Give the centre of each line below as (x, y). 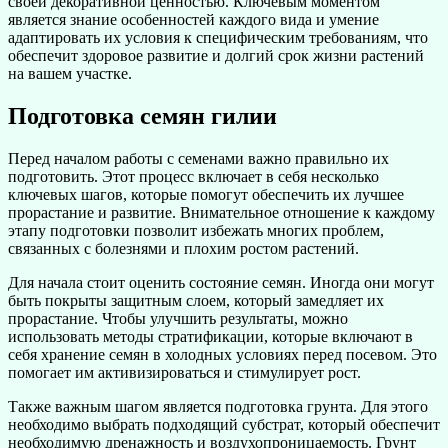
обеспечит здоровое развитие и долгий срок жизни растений (216, 56)
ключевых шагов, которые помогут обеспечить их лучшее (206, 194)
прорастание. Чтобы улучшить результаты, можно (178, 318)
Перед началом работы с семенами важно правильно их (198, 158)
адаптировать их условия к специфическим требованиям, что (218, 38)
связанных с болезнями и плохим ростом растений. (183, 248)
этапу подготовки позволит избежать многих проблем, (196, 230)
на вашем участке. (70, 74)
